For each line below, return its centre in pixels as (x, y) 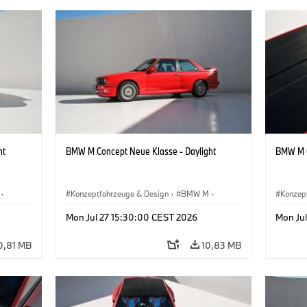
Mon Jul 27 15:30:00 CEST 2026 (131, 217)
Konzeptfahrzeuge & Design (119, 193)
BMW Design (93, 209)
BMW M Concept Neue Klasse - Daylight (140, 151)
